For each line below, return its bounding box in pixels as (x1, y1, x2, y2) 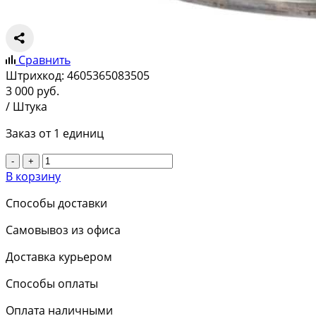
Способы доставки (6, 195, 107, 212)
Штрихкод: (6, 68, 64, 84)
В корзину (6, 169, 61, 185)
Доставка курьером (6, 249, 112, 265)
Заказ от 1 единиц (6, 126, 104, 142)
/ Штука (6, 99, 47, 115)
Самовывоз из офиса (6, 222, 121, 238)
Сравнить (18, 52, 71, 68)
